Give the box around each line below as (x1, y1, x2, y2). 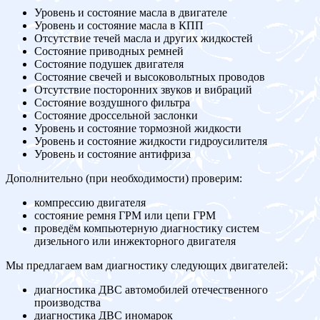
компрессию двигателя (34, 196, 146, 209)
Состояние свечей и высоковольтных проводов (34, 71, 265, 84)
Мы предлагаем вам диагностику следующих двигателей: (6, 259, 288, 272)
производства (34, 296, 101, 309)
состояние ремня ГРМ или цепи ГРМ (34, 209, 216, 222)
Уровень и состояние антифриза (34, 148, 191, 161)
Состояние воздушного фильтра (34, 96, 190, 109)
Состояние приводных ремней (34, 45, 184, 58)
